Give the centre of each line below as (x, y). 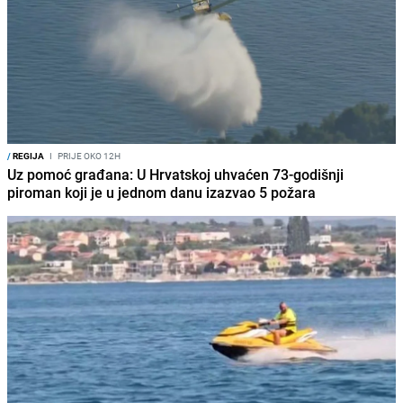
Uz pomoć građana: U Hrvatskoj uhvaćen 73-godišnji (175, 175)
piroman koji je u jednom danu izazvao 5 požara (161, 193)
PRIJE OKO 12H (88, 156)
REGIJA (27, 156)
